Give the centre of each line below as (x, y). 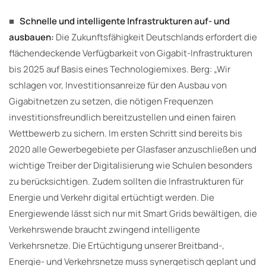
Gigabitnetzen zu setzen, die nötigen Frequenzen (111, 101)
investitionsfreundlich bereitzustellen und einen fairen (122, 117)
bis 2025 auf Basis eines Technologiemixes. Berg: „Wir (120, 69)
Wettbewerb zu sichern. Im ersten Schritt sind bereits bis (126, 133)
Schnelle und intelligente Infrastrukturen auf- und (125, 21)
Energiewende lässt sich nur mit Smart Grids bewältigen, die (133, 213)
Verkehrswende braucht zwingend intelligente (104, 229)
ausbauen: (31, 37)
